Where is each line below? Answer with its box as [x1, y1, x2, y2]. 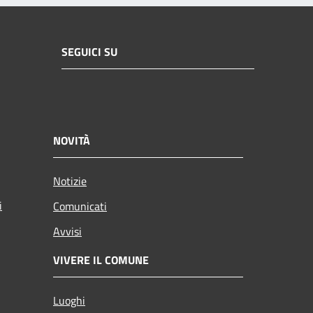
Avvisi [53, 222, 82, 240]
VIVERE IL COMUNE [53, 251, 149, 268]
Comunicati [53, 197, 107, 214]
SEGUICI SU [61, 43, 117, 61]
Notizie [53, 172, 87, 189]
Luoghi [53, 291, 85, 309]
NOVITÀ [53, 131, 90, 149]
